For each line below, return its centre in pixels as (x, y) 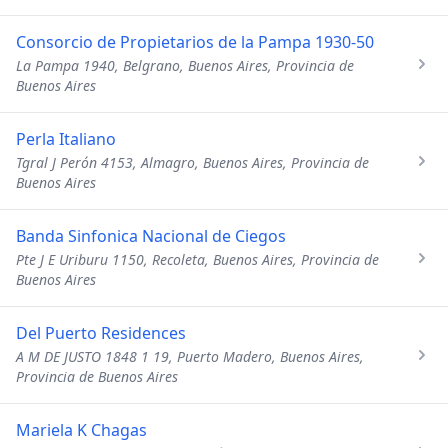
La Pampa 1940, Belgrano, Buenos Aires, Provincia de (185, 65)
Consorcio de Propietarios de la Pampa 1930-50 (195, 42)
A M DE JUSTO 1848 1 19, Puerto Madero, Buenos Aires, (190, 356)
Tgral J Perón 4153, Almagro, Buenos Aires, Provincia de (192, 162)
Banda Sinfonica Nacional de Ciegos (151, 236)
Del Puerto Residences (101, 333)
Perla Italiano (66, 139)
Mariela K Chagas (81, 430)
